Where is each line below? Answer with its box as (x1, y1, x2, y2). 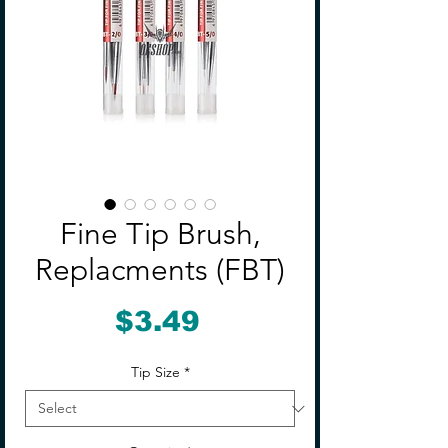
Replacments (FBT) (35, 252, 285, 288)
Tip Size (130, 363, 180, 381)
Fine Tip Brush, (59, 216, 261, 252)
